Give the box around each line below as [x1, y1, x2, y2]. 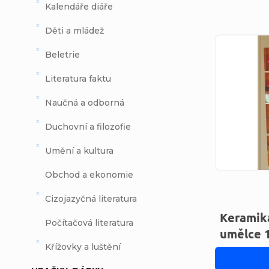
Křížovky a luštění [45, 241, 121, 253]
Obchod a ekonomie [45, 169, 133, 181]
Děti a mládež [45, 25, 104, 37]
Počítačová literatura [45, 217, 133, 229]
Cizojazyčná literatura [45, 193, 137, 205]
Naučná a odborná [45, 97, 124, 109]
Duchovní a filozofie [45, 121, 131, 133]
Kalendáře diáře [45, 1, 113, 13]
